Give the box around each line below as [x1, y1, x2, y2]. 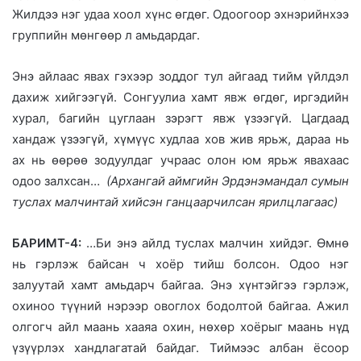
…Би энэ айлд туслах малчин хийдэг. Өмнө [81, 234, 349, 251]
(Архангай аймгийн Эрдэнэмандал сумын [106, 172, 349, 189]
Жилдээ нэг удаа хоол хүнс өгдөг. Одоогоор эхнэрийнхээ [12, 6, 349, 22]
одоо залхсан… [12, 172, 106, 189]
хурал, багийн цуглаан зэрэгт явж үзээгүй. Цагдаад [12, 110, 349, 126]
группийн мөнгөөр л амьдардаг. [12, 27, 200, 43]
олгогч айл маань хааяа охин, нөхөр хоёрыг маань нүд [12, 318, 349, 334]
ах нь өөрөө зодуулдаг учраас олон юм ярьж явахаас [12, 151, 349, 168]
